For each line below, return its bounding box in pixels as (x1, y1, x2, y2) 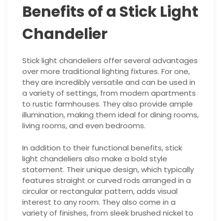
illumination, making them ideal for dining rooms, (22, 110, 199, 120)
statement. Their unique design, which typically (22, 164, 194, 175)
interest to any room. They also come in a (22, 196, 176, 207)
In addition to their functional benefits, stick (22, 142, 182, 153)
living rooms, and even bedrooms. (22, 120, 146, 131)
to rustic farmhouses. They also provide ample (22, 99, 193, 110)
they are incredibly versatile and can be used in (22, 77, 195, 88)
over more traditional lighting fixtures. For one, (22, 66, 190, 77)
